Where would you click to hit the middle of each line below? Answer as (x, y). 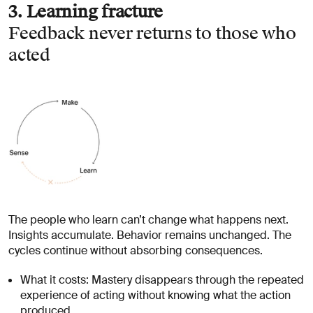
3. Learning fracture (86, 12)
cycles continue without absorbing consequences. (136, 250)
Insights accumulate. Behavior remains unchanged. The (150, 235)
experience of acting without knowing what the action (156, 295)
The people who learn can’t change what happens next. (148, 219)
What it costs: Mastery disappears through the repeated (162, 279)
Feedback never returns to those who (152, 34)
